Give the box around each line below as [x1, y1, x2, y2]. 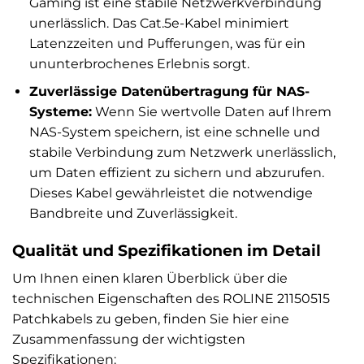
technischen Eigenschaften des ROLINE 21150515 [12, 290, 330, 306]
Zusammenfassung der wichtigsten [12, 331, 245, 347]
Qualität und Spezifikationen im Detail [12, 240, 321, 261]
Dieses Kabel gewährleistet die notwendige [28, 185, 313, 201]
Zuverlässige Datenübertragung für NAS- [28, 84, 310, 100]
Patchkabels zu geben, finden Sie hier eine [12, 310, 289, 327]
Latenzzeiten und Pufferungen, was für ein [28, 35, 305, 51]
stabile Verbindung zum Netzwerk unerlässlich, [28, 145, 336, 161]
